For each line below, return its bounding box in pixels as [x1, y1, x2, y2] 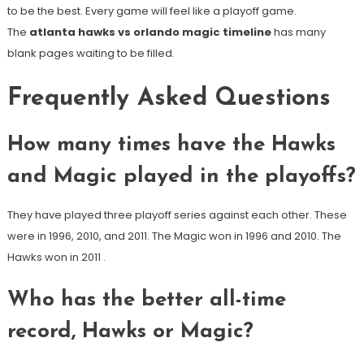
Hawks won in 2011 [6, 249, 103, 266]
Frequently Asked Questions [6, 86, 331, 112]
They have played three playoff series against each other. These [6, 207, 347, 223]
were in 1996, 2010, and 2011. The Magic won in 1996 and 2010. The [6, 228, 341, 245]
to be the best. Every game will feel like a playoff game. [6, 3, 297, 19]
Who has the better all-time [6, 289, 286, 312]
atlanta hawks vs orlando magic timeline [28, 24, 271, 41]
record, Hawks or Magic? [6, 321, 253, 344]
